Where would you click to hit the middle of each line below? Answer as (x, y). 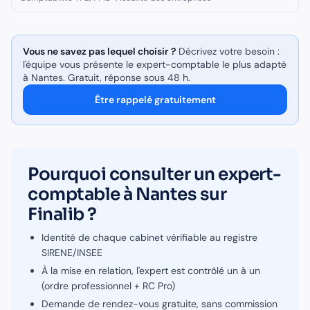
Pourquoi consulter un (123, 174)
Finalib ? (62, 214)
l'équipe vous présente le (80, 64)
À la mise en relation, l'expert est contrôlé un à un (151, 271)
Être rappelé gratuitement (155, 100)
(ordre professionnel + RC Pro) (108, 286)
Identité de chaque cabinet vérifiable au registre (149, 237)
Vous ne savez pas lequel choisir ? (99, 51)
